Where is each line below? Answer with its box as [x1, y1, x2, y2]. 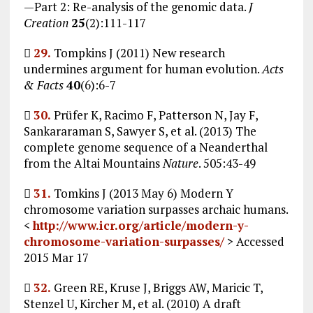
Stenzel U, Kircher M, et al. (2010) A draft [23, 295, 241, 312]
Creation [23, 14, 68, 31]
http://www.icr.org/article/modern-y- [32, 217, 249, 233]
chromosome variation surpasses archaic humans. [23, 201, 288, 217]
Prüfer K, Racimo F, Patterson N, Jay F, [50, 106, 258, 123]
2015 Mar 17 [23, 249, 89, 265]
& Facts [23, 76, 64, 93]
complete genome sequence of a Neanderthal [23, 138, 268, 155]
